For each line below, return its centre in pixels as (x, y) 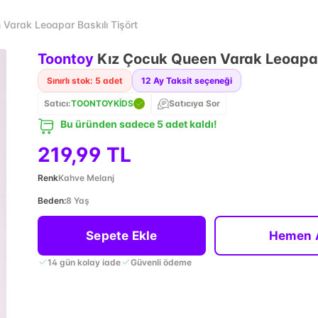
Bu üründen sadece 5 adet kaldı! (138, 124)
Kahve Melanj (86, 178)
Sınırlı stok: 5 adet (84, 81)
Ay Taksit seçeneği (192, 81)
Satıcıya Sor (194, 103)
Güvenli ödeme (161, 262)
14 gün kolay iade (84, 262)
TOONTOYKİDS (102, 103)
